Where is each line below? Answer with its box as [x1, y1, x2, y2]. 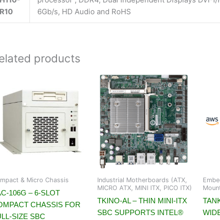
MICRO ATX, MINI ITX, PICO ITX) [97, 184, 192, 192]
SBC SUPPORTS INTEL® [97, 208, 183, 217]
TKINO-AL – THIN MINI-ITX [97, 196, 187, 205]
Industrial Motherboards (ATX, [97, 176, 187, 184]
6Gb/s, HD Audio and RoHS [37, 7, 131, 17]
